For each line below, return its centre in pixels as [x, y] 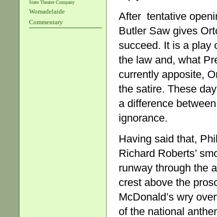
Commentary [46, 22]
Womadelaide [47, 11]
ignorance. [143, 118]
